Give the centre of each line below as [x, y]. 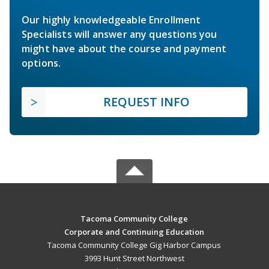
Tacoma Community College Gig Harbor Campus [134, 245]
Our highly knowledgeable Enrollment [111, 20]
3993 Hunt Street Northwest [134, 258]
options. [41, 63]
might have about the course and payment [124, 48]
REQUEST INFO [147, 101]
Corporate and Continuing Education [134, 231]
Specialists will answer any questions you [119, 34]
